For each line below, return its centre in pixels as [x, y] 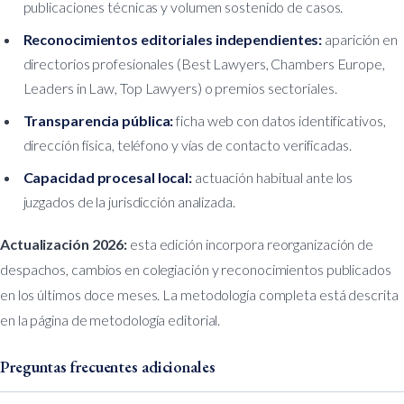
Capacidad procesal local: [108, 177]
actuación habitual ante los [273, 177]
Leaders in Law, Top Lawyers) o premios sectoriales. [180, 88]
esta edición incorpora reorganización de [251, 243]
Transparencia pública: [98, 120]
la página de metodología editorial [118, 319]
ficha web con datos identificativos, [280, 120]
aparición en [360, 40]
